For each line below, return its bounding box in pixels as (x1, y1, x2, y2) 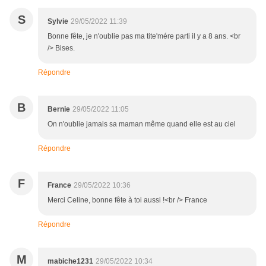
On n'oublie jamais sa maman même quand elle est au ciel (47, 120, 236, 129)
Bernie (47, 105, 70, 114)
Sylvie (47, 17, 68, 26)
